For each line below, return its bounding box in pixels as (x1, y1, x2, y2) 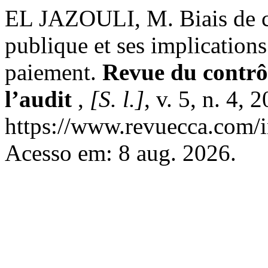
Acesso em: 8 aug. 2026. (5, 140, 236, 166)
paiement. (5, 59, 102, 85)
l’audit (5, 86, 78, 112)
